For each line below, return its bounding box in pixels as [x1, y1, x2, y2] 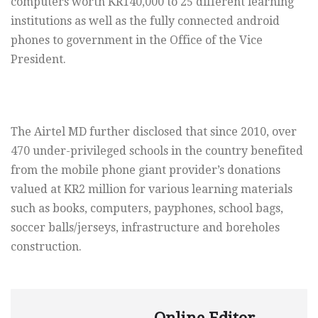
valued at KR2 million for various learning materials [11, 182, 292, 196]
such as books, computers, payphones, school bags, [11, 201, 283, 215]
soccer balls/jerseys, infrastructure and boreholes [11, 220, 280, 234]
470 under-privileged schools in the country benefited [11, 143, 303, 158]
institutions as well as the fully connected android [11, 13, 280, 28]
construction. [11, 239, 82, 253]
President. [11, 52, 66, 66]
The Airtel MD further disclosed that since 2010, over [11, 124, 297, 138]
